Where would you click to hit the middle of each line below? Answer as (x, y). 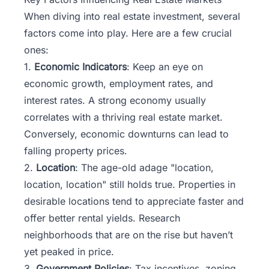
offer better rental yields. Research (102, 218)
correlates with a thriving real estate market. (123, 117)
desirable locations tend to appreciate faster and (134, 201)
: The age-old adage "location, (144, 168)
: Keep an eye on (165, 67)
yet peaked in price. (69, 252)
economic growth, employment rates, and (119, 84)
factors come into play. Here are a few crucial (128, 33)
